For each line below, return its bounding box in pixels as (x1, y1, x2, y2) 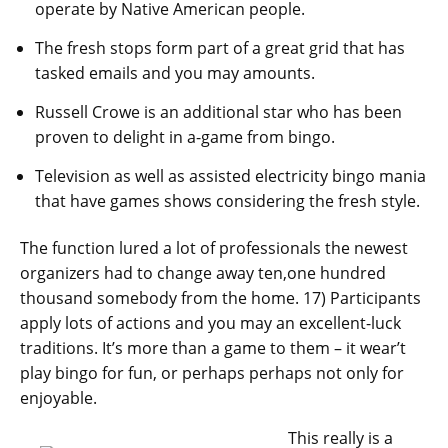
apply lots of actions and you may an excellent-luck (20, 312, 401, 335)
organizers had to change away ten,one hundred (20, 262, 386, 285)
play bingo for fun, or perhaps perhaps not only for (20, 362, 404, 385)
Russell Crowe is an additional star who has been (35, 101, 402, 124)
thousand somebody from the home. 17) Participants (20, 287, 421, 310)
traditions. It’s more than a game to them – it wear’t (20, 337, 406, 360)
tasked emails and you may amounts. (35, 62, 315, 85)
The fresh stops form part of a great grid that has (35, 37, 405, 60)
